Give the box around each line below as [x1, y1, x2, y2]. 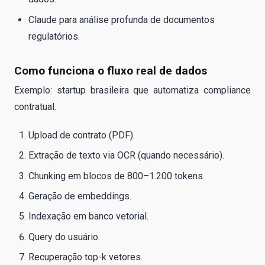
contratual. [14, 101, 56, 112]
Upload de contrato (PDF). [28, 129, 135, 141]
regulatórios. [28, 30, 80, 42]
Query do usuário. [28, 231, 100, 243]
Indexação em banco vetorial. [28, 211, 148, 222]
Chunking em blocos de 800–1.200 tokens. [28, 170, 205, 182]
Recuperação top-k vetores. [28, 251, 143, 263]
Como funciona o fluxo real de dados [14, 63, 207, 77]
